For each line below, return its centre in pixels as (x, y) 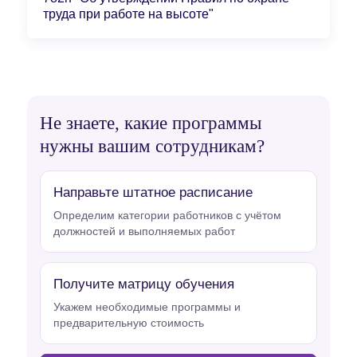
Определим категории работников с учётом (167, 215)
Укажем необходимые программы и (147, 306)
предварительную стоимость (129, 322)
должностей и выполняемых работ (144, 231)
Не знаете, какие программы (151, 123)
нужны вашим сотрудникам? (152, 146)
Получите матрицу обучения (144, 284)
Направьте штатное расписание (153, 192)
